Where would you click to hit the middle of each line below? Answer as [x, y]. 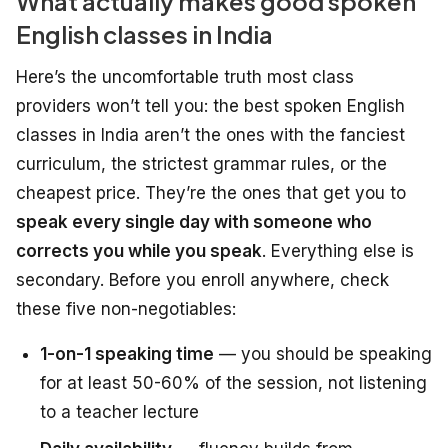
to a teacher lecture [119, 412]
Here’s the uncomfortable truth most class [185, 77]
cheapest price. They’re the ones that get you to [211, 193]
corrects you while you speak [139, 251]
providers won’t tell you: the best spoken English [210, 106]
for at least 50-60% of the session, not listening [233, 383]
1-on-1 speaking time [127, 354]
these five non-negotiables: [126, 309]
